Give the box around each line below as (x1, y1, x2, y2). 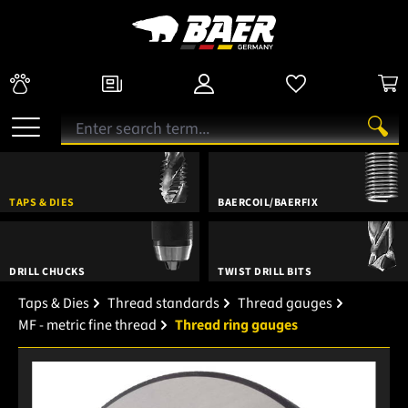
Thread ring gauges (175, 314, 298, 335)
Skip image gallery (31, 361, 146, 382)
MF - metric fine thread (18, 314, 157, 335)
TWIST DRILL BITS (218, 263, 311, 280)
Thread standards (107, 292, 219, 313)
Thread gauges (238, 292, 332, 313)
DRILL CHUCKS (9, 263, 85, 280)
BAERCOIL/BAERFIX (218, 194, 318, 210)
